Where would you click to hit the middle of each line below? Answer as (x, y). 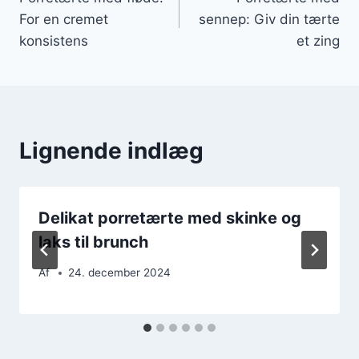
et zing (318, 40)
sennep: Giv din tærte (269, 19)
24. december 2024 (120, 273)
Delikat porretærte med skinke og (170, 218)
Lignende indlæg (111, 150)
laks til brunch (93, 242)
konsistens (54, 40)
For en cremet (64, 19)
